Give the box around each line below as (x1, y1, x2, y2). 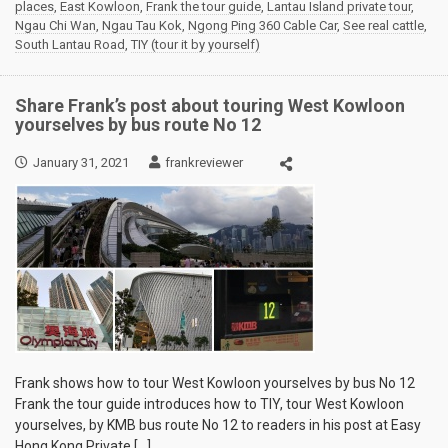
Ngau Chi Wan (15, 18, 96, 33)
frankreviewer (165, 155, 243, 171)
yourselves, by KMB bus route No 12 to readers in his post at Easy (15, 417, 421, 433)
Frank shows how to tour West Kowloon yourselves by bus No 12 (15, 375, 415, 391)
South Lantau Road (15, 37, 125, 52)
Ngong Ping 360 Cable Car (188, 18, 337, 33)
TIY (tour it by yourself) (131, 37, 260, 52)
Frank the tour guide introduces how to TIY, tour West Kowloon (15, 396, 404, 412)
